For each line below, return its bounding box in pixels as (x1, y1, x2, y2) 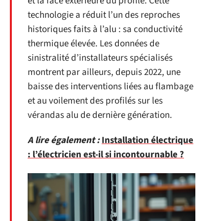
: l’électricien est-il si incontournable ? (28, 148, 184, 161)
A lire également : (28, 134, 100, 147)
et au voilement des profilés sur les (28, 94, 163, 108)
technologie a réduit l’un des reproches (28, 8, 180, 22)
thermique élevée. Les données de (28, 37, 159, 50)
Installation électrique (102, 134, 193, 147)
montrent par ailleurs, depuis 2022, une (28, 65, 181, 79)
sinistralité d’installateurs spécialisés (28, 51, 173, 65)
